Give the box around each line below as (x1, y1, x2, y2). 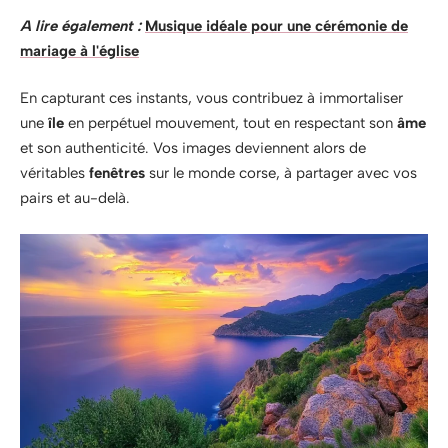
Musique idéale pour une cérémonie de (145, 16, 408, 35)
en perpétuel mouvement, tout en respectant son (64, 114, 397, 132)
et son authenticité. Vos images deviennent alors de (20, 139, 366, 157)
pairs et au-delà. (20, 189, 130, 207)
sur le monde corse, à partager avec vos (145, 164, 417, 182)
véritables (20, 164, 89, 182)
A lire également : (20, 16, 141, 35)
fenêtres (89, 164, 145, 182)
